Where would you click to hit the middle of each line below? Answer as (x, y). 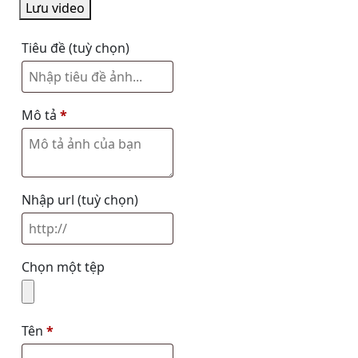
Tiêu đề (45, 48)
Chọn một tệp (63, 267)
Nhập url (50, 200)
